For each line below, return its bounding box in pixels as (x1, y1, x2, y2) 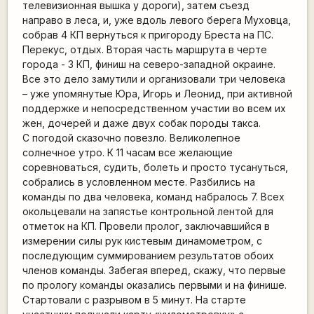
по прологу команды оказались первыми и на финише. (22, 279, 287, 292)
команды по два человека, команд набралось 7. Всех (22, 191, 285, 203)
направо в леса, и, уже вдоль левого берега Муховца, (22, 14, 291, 27)
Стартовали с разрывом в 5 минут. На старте (22, 294, 246, 306)
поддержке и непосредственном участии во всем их (22, 102, 286, 115)
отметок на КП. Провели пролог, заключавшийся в (22, 220, 270, 233)
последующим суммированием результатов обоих (22, 250, 274, 262)
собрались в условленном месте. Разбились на (22, 176, 255, 189)
